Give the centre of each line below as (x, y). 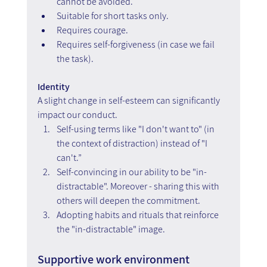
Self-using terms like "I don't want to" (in (136, 129)
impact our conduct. (77, 114)
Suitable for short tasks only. (114, 15)
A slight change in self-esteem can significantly (129, 100)
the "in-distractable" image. (111, 229)
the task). (75, 58)
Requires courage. (92, 30)
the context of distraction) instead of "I (133, 143)
